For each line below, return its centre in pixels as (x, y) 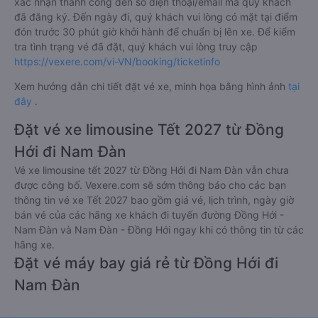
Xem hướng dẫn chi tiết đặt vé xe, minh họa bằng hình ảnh (151, 86)
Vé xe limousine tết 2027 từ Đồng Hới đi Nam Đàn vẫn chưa (152, 170)
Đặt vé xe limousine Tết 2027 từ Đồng (149, 130)
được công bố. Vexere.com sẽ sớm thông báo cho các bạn (150, 185)
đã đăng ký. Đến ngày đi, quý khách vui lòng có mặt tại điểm (156, 17)
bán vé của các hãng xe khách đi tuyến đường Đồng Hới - (149, 215)
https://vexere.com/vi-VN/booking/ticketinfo (117, 61)
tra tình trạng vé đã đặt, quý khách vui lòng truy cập (136, 46)
